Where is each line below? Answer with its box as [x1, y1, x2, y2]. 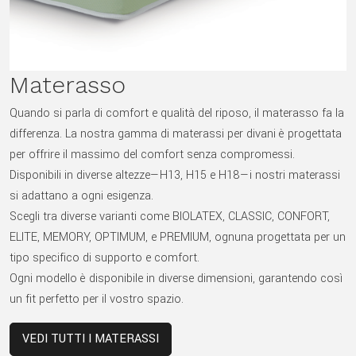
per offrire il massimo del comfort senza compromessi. [10, 146, 295, 164]
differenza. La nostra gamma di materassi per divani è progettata [10, 126, 342, 143]
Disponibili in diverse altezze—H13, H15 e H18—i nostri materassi [10, 167, 340, 184]
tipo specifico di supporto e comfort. [10, 250, 199, 267]
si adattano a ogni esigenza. [10, 188, 153, 205]
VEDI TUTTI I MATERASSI [22, 331, 159, 348]
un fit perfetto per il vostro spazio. [10, 291, 184, 308]
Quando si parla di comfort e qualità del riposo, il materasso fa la [10, 105, 344, 122]
